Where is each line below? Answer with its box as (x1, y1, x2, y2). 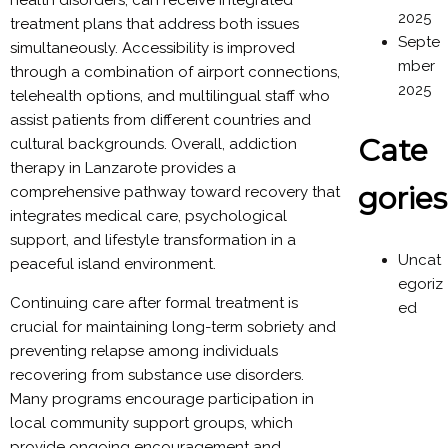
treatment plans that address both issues (10, 15, 299, 33)
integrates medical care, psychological (10, 207, 287, 225)
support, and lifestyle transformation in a (10, 231, 296, 249)
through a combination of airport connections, (10, 63, 340, 81)
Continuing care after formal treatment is (10, 294, 298, 312)
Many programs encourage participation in (10, 390, 314, 408)
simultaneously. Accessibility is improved (10, 39, 295, 57)
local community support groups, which (10, 414, 293, 432)
